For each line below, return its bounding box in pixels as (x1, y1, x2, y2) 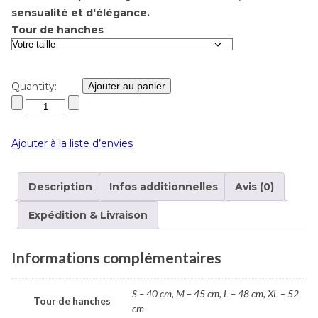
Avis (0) (235, 180, 274, 193)
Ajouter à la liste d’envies (11, 136, 133, 150)
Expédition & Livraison (28, 208, 148, 221)
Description (28, 180, 92, 193)
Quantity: (11, 79, 57, 93)
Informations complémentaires (11, 248, 221, 266)
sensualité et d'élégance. (11, 6, 150, 19)
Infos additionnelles (109, 180, 218, 193)
